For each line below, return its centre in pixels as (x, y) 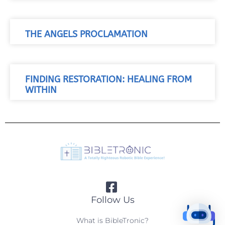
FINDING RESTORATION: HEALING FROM (108, 79)
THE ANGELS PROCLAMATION (86, 34)
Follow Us (113, 200)
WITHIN (41, 90)
